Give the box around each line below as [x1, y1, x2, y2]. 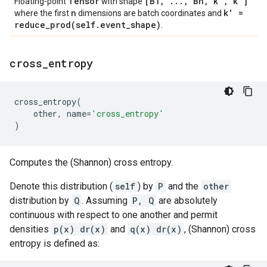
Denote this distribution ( [10, 181, 113, 192]
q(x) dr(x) [130, 223, 182, 235]
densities [10, 223, 51, 235]
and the [166, 181, 201, 192]
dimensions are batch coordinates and [76, 8, 223, 18]
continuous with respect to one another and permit [10, 209, 218, 221]
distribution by [10, 195, 72, 206]
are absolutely [156, 195, 218, 206]
